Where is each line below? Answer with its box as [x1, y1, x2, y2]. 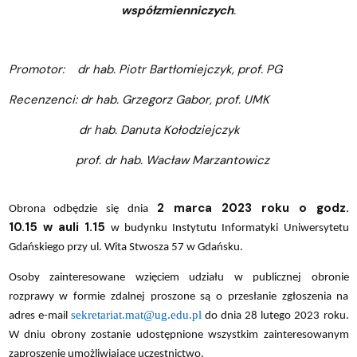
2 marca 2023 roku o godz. [157, 199, 349, 216]
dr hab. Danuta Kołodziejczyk [8, 121, 240, 138]
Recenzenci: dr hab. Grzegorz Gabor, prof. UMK [8, 91, 269, 108]
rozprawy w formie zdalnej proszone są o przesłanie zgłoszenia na [8, 290, 349, 303]
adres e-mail [8, 309, 71, 322]
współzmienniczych [121, 2, 233, 18]
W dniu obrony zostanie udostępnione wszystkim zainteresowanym [8, 328, 349, 341]
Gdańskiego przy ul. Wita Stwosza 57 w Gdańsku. [8, 241, 243, 253]
